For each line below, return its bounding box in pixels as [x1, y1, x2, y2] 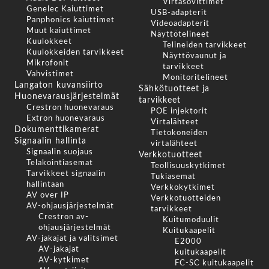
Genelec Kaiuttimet [26, 5, 104, 14]
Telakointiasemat [26, 159, 93, 168]
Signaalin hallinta [14, 137, 86, 146]
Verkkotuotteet [138, 151, 202, 160]
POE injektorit [150, 107, 208, 116]
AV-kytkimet [38, 256, 89, 265]
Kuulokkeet [26, 38, 72, 46]
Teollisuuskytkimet [150, 162, 226, 171]
